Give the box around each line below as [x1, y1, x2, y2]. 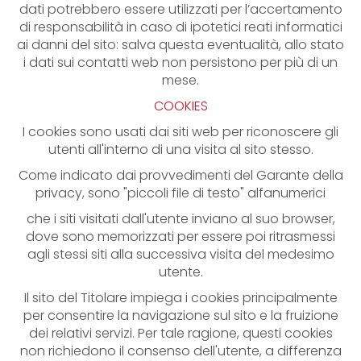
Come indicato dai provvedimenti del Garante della [18, 166, 343, 185]
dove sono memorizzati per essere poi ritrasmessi [26, 227, 335, 246]
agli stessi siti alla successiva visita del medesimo [27, 245, 334, 263]
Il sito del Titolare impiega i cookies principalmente [23, 288, 338, 307]
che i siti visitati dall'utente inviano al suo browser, [26, 210, 335, 228]
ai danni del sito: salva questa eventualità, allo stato [17, 35, 344, 54]
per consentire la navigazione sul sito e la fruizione [23, 306, 338, 325]
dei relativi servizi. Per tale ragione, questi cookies [28, 324, 333, 342]
